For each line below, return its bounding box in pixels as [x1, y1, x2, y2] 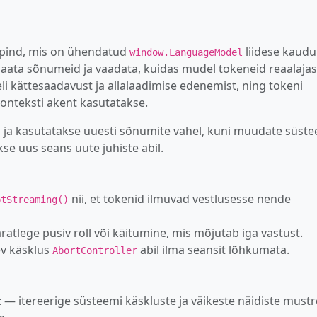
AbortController [52, 244, 137, 256]
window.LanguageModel [129, 46, 243, 58]
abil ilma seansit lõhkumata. [137, 241, 289, 258]
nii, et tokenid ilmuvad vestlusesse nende [69, 190, 291, 207]
